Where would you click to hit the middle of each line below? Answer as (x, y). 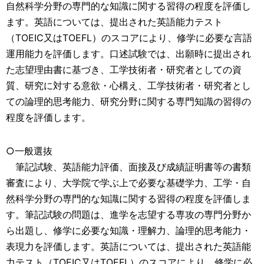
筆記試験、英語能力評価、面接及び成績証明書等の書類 (128, 167)
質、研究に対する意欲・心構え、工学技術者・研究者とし (128, 85)
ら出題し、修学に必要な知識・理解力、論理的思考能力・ (128, 230)
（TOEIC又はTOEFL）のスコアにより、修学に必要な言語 (129, 38)
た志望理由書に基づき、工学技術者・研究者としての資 (124, 70)
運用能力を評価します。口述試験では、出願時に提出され (128, 54)
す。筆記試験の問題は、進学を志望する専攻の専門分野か (128, 214)
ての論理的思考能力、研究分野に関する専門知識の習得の (128, 101)
